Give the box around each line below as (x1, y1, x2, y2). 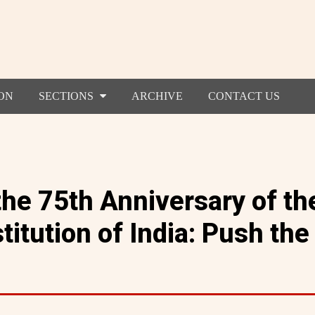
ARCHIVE (131, 89, 183, 102)
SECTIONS (38, 89, 96, 102)
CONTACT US (207, 89, 280, 102)
